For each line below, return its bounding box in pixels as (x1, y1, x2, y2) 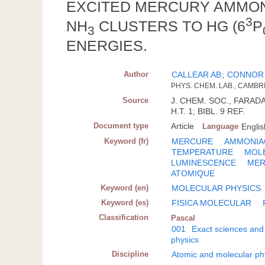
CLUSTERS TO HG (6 (95, 18, 245, 35)
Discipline (112, 249, 149, 258)
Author (124, 69, 149, 79)
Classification (99, 212, 149, 222)
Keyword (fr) (104, 136, 149, 146)
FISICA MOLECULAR (172, 198, 252, 208)
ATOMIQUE (171, 168, 215, 178)
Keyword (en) (101, 183, 149, 192)
